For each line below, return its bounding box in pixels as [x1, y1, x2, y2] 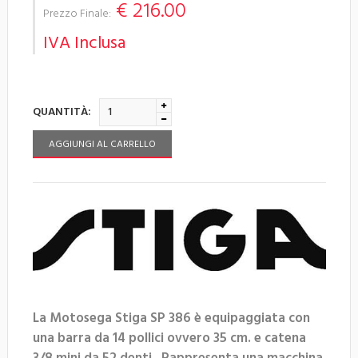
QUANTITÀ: [33, 102, 91, 121]
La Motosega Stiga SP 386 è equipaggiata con [33, 307, 310, 329]
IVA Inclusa [43, 29, 125, 58]
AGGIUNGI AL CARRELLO [49, 136, 156, 153]
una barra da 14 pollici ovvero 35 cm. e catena [33, 327, 306, 349]
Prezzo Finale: [43, 4, 111, 23]
